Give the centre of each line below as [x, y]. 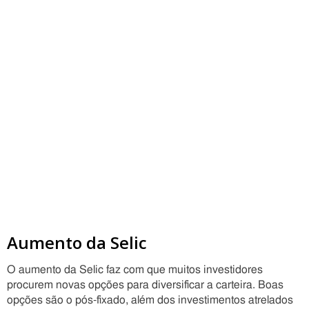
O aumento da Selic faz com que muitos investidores [135, 270]
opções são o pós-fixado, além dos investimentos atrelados [150, 300]
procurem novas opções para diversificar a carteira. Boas [145, 285]
